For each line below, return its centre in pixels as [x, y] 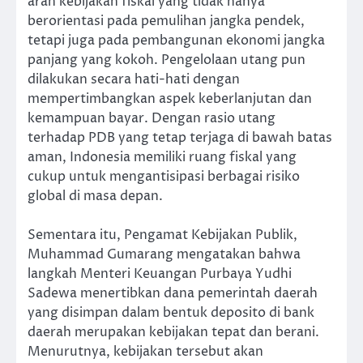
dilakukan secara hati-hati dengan [134, 79]
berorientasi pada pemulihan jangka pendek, [166, 21]
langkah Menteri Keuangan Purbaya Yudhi [160, 273]
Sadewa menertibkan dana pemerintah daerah [173, 293]
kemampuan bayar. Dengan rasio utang [152, 118]
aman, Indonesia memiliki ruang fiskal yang [162, 157]
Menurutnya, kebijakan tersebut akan [145, 351]
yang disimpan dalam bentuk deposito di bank [171, 312]
